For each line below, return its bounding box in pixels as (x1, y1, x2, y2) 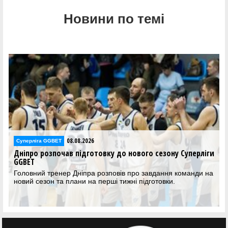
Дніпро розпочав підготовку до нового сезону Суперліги (14, 148, 214, 159)
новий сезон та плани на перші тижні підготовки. (14, 177, 175, 186)
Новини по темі (64, 11, 164, 26)
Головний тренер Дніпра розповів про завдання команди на (14, 169, 213, 178)
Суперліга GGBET (16, 137, 62, 144)
